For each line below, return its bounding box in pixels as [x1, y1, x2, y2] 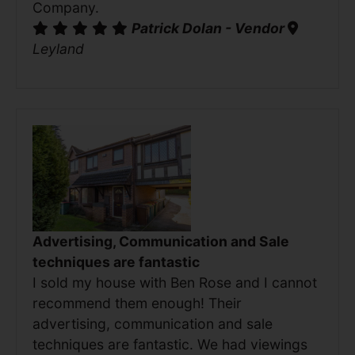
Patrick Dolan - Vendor [132, 20, 288, 37]
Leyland [32, 40, 84, 58]
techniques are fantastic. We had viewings [32, 335, 307, 353]
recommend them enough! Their [32, 294, 242, 311]
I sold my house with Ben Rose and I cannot [32, 273, 317, 291]
